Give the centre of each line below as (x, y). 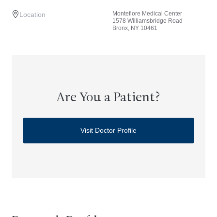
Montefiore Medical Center (147, 14)
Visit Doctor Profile (108, 130)
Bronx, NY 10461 (135, 28)
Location (32, 15)
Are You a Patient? (108, 98)
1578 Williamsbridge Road (147, 21)
